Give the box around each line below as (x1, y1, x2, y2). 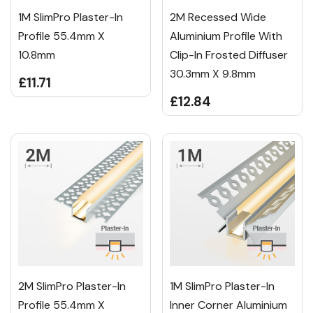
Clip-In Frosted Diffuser (170, 48, 288, 63)
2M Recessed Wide (170, 10, 266, 25)
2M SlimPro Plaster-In (18, 279, 126, 294)
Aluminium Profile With (170, 29, 282, 44)
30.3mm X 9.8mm (170, 66, 256, 82)
